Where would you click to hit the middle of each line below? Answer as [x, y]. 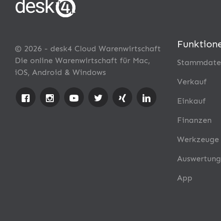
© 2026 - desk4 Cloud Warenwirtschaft [88, 48]
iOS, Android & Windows [60, 72]
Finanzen [194, 120]
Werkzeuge [198, 139]
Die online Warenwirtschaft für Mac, [82, 60]
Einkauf [191, 101]
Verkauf [192, 81]
